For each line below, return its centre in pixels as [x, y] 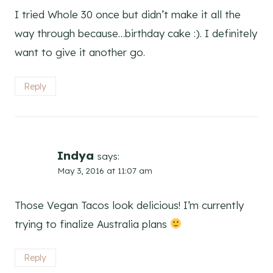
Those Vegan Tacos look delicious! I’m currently [129, 205]
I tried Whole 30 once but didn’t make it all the [128, 15]
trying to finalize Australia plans [92, 224]
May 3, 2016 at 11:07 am [105, 170]
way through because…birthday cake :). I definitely [136, 34]
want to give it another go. [80, 52]
